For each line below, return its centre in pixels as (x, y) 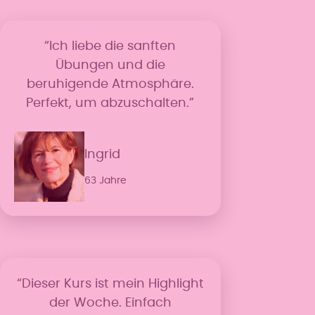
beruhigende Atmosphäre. (110, 84)
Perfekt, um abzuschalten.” (110, 103)
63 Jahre (105, 180)
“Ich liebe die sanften (110, 46)
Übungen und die (110, 65)
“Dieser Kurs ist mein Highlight (110, 284)
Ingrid (102, 154)
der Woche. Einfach (110, 303)
